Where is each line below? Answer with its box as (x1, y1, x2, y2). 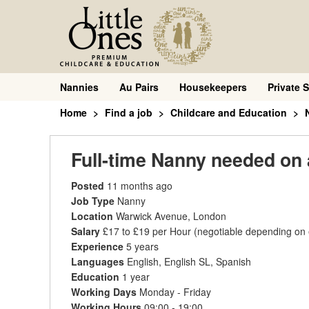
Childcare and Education (170, 106, 287, 119)
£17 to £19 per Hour (103, 224, 191, 238)
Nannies (60, 80, 99, 94)
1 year (122, 270, 150, 283)
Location (71, 209, 116, 223)
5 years (126, 239, 159, 253)
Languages (71, 255, 127, 268)
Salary (71, 224, 103, 238)
